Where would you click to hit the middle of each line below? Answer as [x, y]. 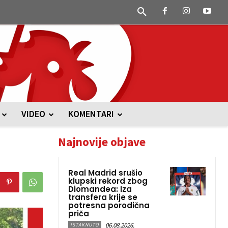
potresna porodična [109, 205]
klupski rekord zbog [108, 181]
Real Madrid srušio [105, 173]
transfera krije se [103, 197]
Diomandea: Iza [100, 189]
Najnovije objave [102, 142]
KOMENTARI [91, 114]
